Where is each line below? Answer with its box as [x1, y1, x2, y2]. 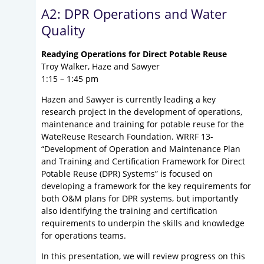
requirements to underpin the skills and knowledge [41, 217, 245, 229]
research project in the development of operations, [41, 106, 242, 118]
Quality [41, 21, 85, 39]
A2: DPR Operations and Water [41, 5, 227, 23]
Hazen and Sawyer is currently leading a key [41, 94, 216, 105]
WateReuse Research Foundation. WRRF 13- [41, 131, 213, 143]
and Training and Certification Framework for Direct [41, 156, 245, 167]
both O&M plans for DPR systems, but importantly [41, 193, 238, 204]
